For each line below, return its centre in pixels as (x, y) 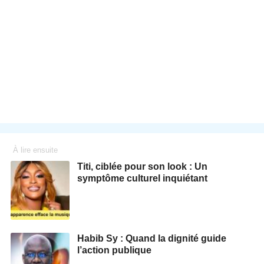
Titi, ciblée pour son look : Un (142, 166)
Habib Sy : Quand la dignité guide (152, 238)
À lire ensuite (35, 150)
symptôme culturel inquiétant (142, 178)
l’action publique (114, 250)
